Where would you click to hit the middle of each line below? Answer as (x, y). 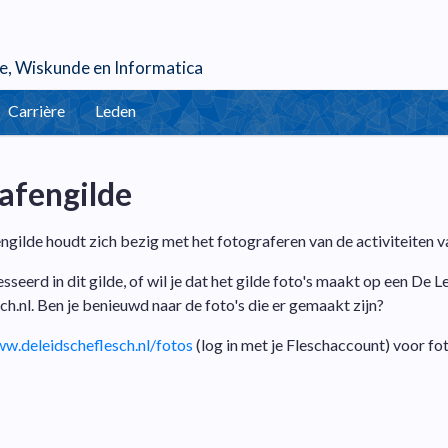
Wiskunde (52, 67)
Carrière (36, 110)
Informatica (158, 67)
